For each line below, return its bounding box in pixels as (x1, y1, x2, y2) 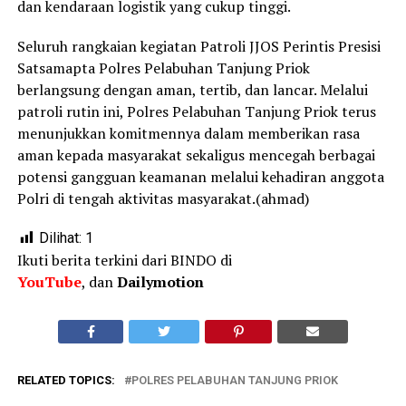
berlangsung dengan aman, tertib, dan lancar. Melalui (16, 80, 368, 101)
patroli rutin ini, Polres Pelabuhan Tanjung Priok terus (16, 101, 376, 122)
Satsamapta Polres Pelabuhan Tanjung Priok (16, 58, 310, 79)
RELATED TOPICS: (16, 373, 115, 388)
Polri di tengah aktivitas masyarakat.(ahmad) (16, 188, 309, 209)
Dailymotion (116, 272, 204, 293)
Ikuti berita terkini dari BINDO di (16, 250, 232, 271)
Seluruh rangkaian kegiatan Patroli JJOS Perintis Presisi (16, 36, 381, 57)
